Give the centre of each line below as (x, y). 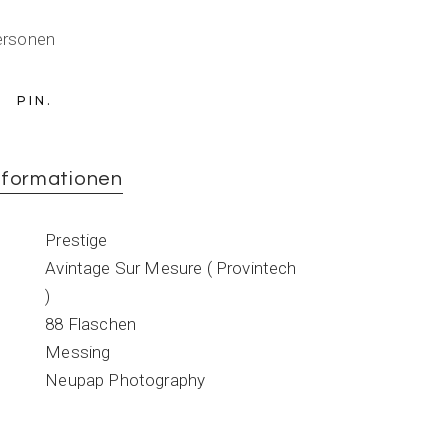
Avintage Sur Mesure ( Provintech (171, 268)
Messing (78, 352)
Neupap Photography (125, 380)
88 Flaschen (91, 324)
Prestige (76, 240)
